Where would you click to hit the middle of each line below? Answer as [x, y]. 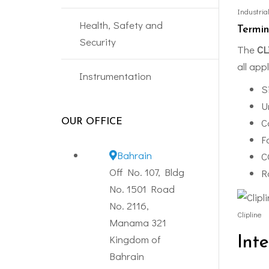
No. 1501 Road [142, 189]
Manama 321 [138, 222]
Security [98, 41]
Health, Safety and [121, 25]
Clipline [249, 214]
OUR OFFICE [92, 122]
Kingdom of [135, 239]
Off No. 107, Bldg [147, 172]
